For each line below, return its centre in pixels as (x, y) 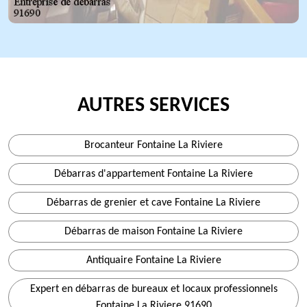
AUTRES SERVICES (153, 106)
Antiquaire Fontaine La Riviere (153, 260)
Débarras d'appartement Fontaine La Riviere (153, 174)
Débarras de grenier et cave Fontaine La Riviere (153, 203)
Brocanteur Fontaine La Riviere (153, 145)
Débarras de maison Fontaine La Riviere (153, 232)
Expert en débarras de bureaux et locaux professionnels (153, 289)
